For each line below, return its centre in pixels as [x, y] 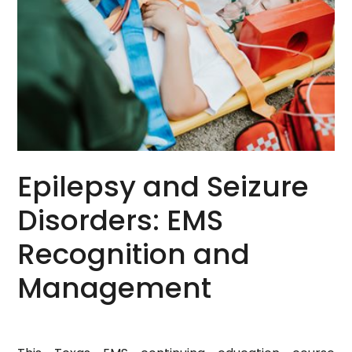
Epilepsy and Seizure [163, 187]
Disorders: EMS [120, 221]
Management [114, 288]
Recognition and [134, 255]
